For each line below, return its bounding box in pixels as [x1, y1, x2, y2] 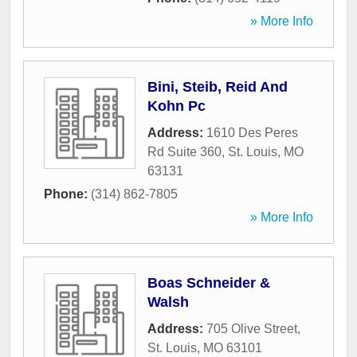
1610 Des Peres [206, 126, 298, 140]
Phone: [44, 187, 91, 202]
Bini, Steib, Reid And [147, 79, 288, 96]
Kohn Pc [147, 98, 206, 115]
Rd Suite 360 [147, 145, 222, 159]
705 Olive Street [206, 322, 297, 336]
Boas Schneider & [147, 275, 270, 292]
